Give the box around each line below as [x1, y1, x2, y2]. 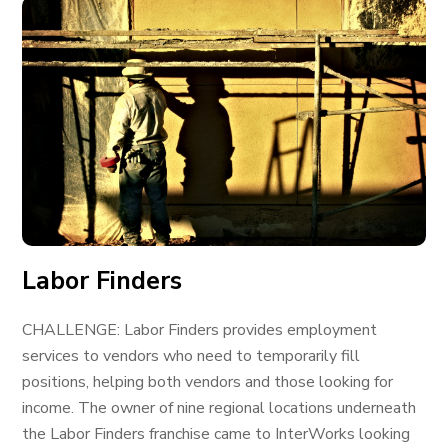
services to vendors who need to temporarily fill [22, 345, 361, 367]
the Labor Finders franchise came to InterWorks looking [22, 423, 411, 445]
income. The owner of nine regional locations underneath [22, 397, 417, 419]
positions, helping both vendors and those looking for [22, 371, 394, 393]
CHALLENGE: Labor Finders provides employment [22, 319, 378, 341]
